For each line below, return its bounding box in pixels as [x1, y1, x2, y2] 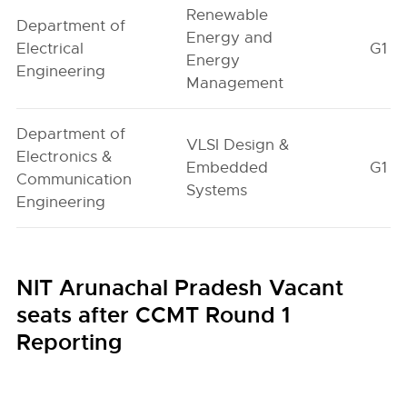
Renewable [186, 5, 269, 25]
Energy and [186, 28, 273, 47]
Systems [186, 181, 248, 200]
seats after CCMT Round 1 [16, 302, 291, 329]
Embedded [186, 158, 269, 177]
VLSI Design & [186, 135, 290, 154]
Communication [16, 170, 133, 189]
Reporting [16, 329, 123, 356]
